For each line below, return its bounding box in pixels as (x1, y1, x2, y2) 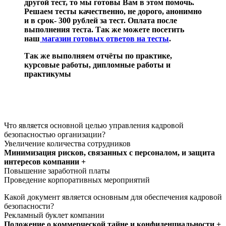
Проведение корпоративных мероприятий (4, 175, 150, 184)
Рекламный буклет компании (4, 210, 104, 219)
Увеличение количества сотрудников (4, 139, 131, 148)
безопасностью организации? (4, 130, 105, 139)
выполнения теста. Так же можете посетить (24, 25, 184, 34)
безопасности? (4, 201, 54, 210)
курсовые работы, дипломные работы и (24, 60, 171, 69)
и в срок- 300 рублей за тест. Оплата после (24, 16, 177, 25)
